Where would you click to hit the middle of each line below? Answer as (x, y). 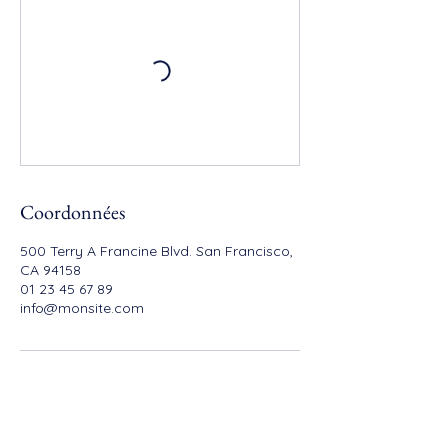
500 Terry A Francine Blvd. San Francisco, (156, 251)
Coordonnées (72, 212)
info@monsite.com (82, 308)
